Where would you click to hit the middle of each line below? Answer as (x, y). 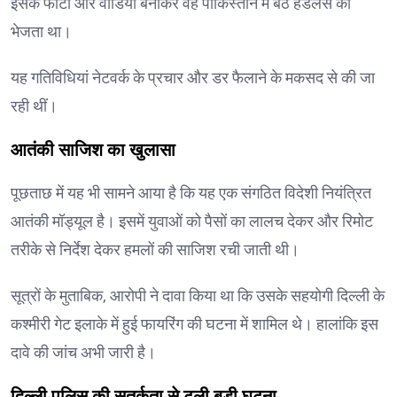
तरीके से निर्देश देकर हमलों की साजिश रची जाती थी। (155, 249)
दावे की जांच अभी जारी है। (83, 352)
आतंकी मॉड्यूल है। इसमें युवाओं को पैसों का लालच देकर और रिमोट (192, 221)
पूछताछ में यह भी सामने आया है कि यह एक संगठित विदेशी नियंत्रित (191, 192)
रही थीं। (34, 105)
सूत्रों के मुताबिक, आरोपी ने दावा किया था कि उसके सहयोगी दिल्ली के (198, 295)
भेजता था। (41, 31)
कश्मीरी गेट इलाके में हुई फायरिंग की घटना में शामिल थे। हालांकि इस (195, 323)
